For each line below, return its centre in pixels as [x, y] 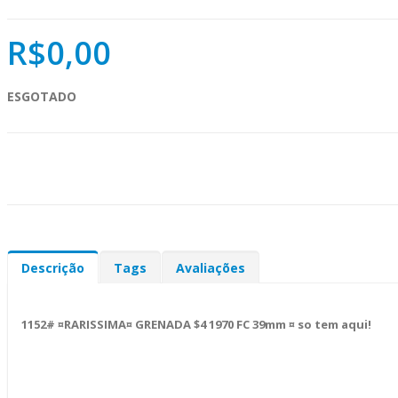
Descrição [53, 267]
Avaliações [211, 267]
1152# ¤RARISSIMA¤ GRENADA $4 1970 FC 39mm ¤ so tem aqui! [196, 324]
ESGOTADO [42, 96]
